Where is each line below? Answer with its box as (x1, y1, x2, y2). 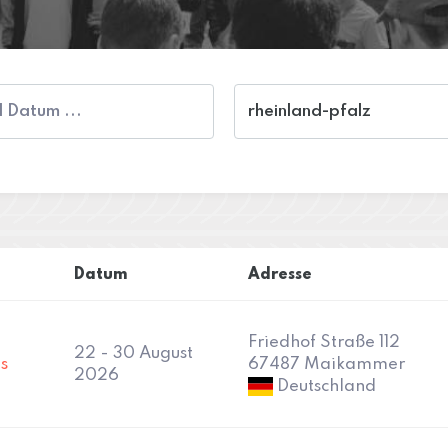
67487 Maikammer (248, 355, 405, 373)
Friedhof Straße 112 (248, 333, 400, 351)
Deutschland (273, 377, 376, 395)
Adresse (248, 266, 312, 283)
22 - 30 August (74, 344, 193, 362)
